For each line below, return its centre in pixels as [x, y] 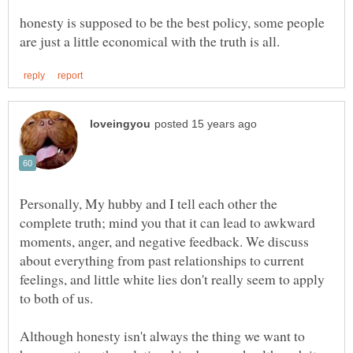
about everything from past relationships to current [162, 260]
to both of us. [56, 297]
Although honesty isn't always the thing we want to [162, 335]
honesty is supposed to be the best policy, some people [172, 22]
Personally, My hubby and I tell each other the [149, 203]
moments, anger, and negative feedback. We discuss [164, 241]
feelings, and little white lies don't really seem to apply [172, 279]
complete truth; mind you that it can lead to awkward [167, 222]
